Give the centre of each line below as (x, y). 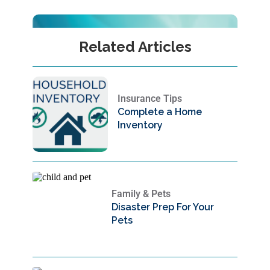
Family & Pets (141, 193)
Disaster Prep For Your (163, 207)
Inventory (140, 125)
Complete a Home (160, 111)
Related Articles (135, 47)
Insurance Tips (150, 98)
